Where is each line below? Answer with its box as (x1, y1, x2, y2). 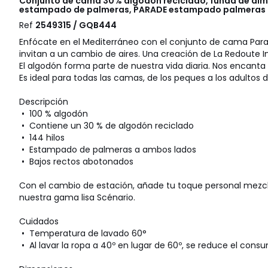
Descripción (19, 96, 68, 108)
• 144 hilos (19, 132, 65, 144)
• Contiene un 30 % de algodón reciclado (19, 120, 194, 132)
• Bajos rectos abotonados (19, 156, 133, 168)
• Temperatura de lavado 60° (19, 227, 147, 240)
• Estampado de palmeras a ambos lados (19, 144, 196, 156)
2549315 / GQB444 (35, 19, 117, 32)
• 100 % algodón (19, 108, 88, 120)
